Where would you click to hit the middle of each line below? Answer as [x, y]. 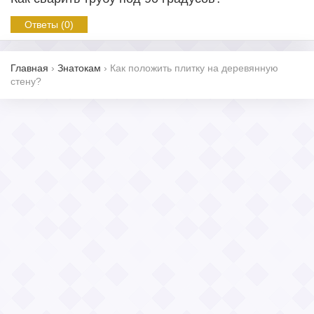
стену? [26, 81]
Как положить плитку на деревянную [194, 68]
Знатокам [79, 68]
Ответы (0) [49, 25]
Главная [29, 68]
